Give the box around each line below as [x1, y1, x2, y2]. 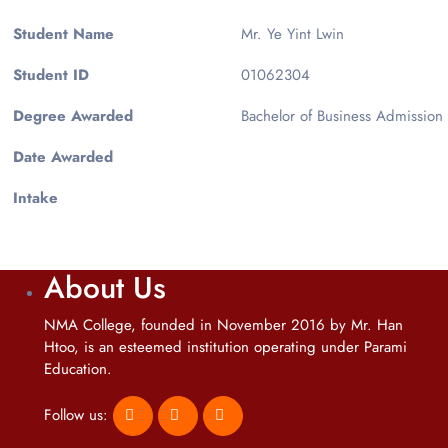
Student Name [13, 23, 114, 46]
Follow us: [44, 404, 113, 427]
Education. [44, 358, 112, 381]
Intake [13, 187, 58, 210]
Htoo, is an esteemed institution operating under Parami [44, 336, 407, 359]
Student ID [13, 64, 89, 87]
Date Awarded [13, 146, 113, 169]
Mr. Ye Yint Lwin [241, 23, 344, 46]
